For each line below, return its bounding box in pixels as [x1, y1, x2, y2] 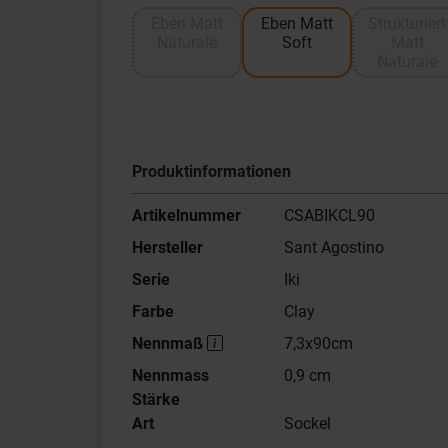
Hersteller [132, 238, 203, 257]
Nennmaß [132, 334, 207, 353]
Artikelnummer [132, 206, 241, 225]
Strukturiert [368, 14, 446, 33]
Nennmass [132, 366, 209, 385]
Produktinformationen [132, 162, 291, 181]
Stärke [132, 390, 180, 409]
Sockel [283, 414, 331, 433]
